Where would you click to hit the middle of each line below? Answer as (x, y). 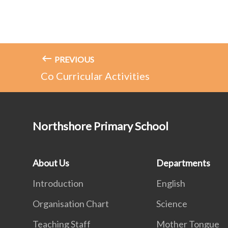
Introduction (58, 183)
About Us (51, 163)
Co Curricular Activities (95, 76)
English (171, 183)
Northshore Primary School (101, 126)
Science (172, 204)
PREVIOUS (74, 60)
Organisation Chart (71, 204)
